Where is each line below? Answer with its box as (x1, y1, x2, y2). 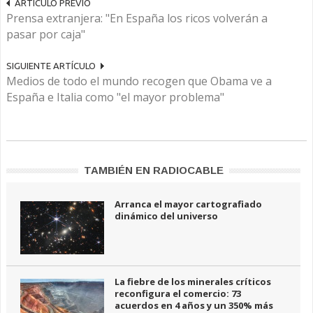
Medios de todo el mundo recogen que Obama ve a (6, 73, 272, 89)
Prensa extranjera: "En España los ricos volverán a (6, 10, 268, 27)
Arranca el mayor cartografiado (115, 198, 262, 211)
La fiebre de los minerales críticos (115, 275, 271, 289)
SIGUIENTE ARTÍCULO (6, 61, 96, 71)
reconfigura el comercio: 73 (115, 287, 241, 300)
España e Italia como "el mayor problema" (6, 89, 224, 105)
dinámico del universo (115, 210, 218, 223)
